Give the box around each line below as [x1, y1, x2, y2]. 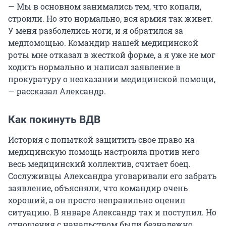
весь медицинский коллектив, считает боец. [8, 158, 191, 169]
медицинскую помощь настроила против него [8, 146, 200, 157]
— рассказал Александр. [8, 86, 106, 97]
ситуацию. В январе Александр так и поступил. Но [8, 207, 216, 218]
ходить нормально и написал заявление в [8, 62, 181, 73]
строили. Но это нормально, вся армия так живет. [8, 13, 213, 24]
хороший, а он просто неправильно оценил [8, 195, 185, 206]
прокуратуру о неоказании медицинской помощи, [8, 74, 215, 85]
